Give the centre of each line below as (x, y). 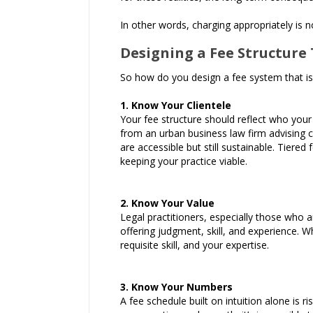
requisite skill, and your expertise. (195, 245)
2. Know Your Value (167, 203)
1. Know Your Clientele (176, 105)
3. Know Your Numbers (176, 287)
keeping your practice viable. (184, 161)
